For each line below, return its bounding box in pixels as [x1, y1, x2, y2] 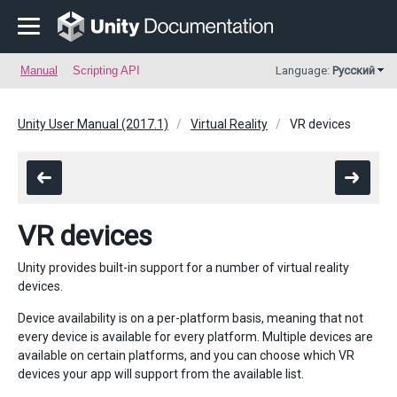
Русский [332, 64, 375, 77]
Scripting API [73, 64, 140, 77]
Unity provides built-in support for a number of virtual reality [18, 261, 349, 275]
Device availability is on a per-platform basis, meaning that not [18, 311, 363, 325]
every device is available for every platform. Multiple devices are [18, 330, 373, 344]
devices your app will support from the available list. [18, 367, 304, 381]
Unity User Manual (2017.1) [18, 117, 168, 131]
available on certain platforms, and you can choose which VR [18, 348, 354, 362]
